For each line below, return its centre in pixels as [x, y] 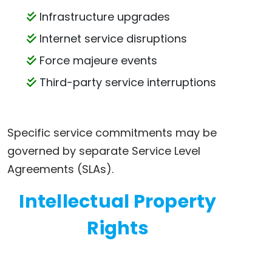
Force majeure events [97, 60]
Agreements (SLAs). [60, 169]
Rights [118, 228]
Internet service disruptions [112, 39]
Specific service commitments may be [112, 133]
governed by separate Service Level [104, 151]
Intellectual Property [118, 202]
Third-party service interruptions [126, 82]
